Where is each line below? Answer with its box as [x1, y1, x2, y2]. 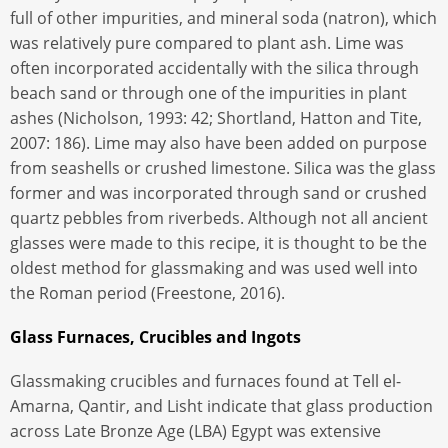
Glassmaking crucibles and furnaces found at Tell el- [10, 369, 401, 392]
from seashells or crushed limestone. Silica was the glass [10, 156, 436, 179]
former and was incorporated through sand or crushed [10, 181, 427, 204]
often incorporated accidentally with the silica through [10, 56, 419, 79]
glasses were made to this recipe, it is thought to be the [10, 231, 427, 254]
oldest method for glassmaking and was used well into [10, 256, 418, 279]
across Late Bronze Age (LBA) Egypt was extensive [10, 419, 381, 442]
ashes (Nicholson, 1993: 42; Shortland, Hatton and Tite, [10, 106, 422, 129]
